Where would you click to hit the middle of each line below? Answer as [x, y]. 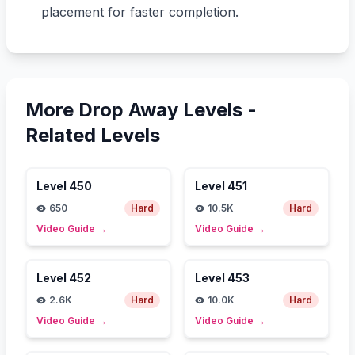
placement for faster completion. [140, 11]
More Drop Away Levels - [141, 109]
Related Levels [93, 135]
